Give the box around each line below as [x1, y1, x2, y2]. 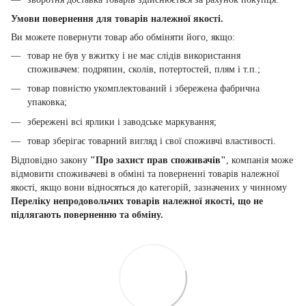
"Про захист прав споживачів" [90, 155, 226, 166]
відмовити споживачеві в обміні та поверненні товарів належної [11, 169, 279, 180]
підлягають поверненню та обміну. [11, 210, 163, 221]
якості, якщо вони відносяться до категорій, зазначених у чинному [11, 182, 287, 193]
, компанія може [226, 155, 293, 166]
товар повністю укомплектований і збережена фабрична [27, 83, 260, 94]
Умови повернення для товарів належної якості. [11, 13, 223, 24]
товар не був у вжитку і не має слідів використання [27, 50, 240, 61]
